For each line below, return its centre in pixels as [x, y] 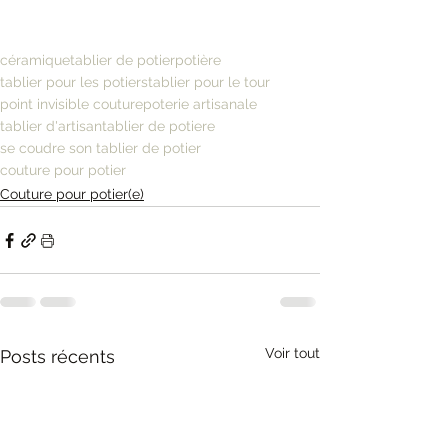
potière [198, 60]
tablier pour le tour [209, 82]
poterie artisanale [200, 104]
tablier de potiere [158, 126]
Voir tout [292, 353]
